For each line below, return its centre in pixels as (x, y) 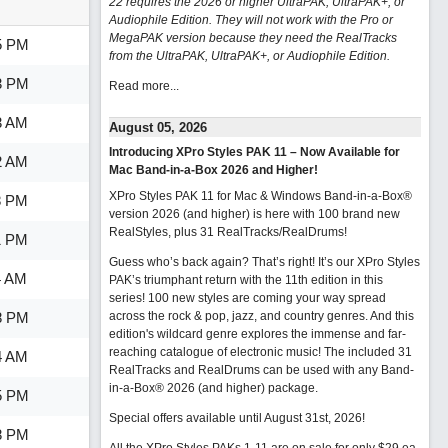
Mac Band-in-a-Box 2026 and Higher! (213, 170)
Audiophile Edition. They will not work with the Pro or (250, 20)
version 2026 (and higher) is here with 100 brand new (254, 214)
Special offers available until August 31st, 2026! (236, 418)
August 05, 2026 (157, 127)
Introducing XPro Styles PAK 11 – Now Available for (254, 152)
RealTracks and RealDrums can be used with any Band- (261, 370)
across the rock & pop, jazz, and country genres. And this (261, 316)
